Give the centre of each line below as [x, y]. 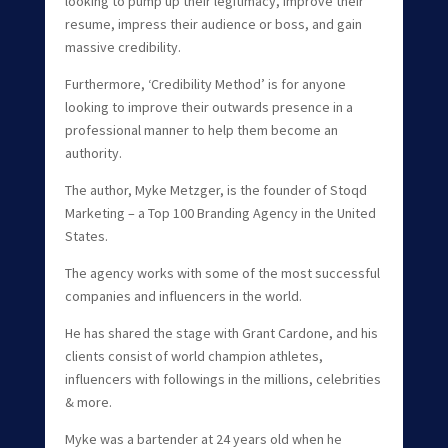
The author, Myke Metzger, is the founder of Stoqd [215, 189]
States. [86, 235]
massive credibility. [122, 46]
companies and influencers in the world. [183, 295]
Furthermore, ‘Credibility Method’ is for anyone [205, 83]
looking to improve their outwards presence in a [208, 106]
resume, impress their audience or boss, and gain [213, 23]
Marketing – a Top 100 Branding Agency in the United [220, 212]
